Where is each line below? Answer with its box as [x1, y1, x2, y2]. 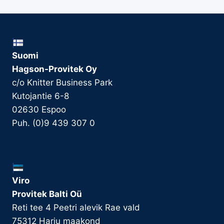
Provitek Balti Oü [12, 189, 82, 199]
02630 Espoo [12, 104, 66, 115]
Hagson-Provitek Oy [12, 64, 97, 74]
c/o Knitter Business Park [12, 77, 112, 88]
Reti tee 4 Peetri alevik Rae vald [12, 202, 140, 213]
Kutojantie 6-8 [12, 91, 69, 101]
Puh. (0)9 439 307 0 [12, 118, 95, 128]
